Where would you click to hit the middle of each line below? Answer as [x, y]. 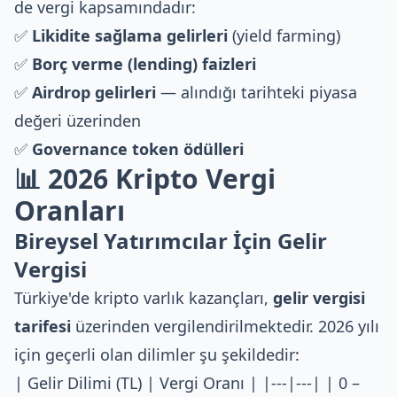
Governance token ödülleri [138, 149]
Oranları [70, 210]
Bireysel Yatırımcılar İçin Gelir [171, 241]
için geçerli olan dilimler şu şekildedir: [157, 354]
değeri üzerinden [78, 121]
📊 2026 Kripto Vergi [145, 179]
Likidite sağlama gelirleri [130, 35]
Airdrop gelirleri [94, 92]
